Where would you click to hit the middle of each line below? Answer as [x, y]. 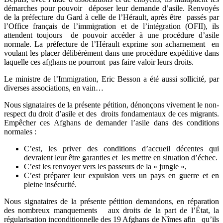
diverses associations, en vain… [54, 88]
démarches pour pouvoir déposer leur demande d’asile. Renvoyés [111, 8]
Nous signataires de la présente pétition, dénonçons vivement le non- [111, 105]
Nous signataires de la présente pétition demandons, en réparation [111, 201]
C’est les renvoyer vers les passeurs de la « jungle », [105, 166]
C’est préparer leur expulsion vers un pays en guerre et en [121, 175]
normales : [20, 131]
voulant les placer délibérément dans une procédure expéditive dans [111, 53]
